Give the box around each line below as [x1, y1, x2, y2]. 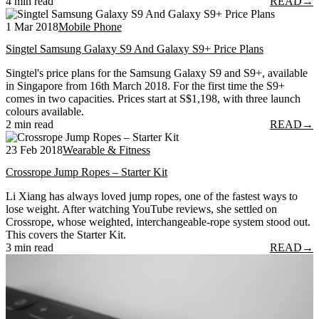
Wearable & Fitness [63, 144, 150, 157]
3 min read [6, 241, 53, 254]
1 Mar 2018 [6, 20, 58, 33]
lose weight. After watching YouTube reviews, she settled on [6, 203, 277, 216]
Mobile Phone [58, 20, 122, 33]
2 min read [6, 118, 53, 131]
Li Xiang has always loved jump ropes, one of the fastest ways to [6, 190, 298, 203]
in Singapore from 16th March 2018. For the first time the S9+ [6, 80, 285, 93]
